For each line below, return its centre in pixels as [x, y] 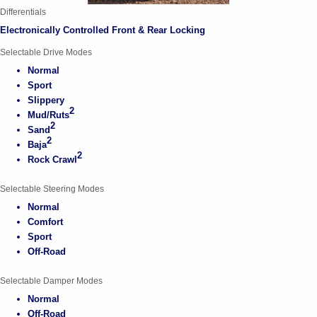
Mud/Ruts [49, 115]
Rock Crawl [53, 160]
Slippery [46, 100]
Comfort [46, 222]
